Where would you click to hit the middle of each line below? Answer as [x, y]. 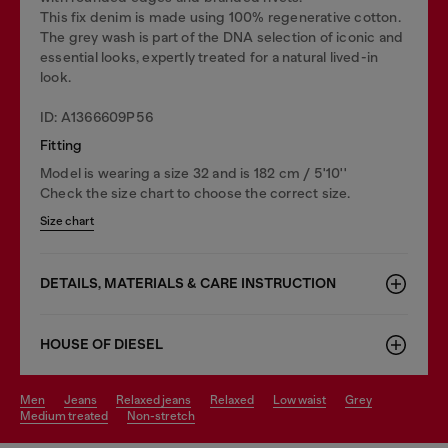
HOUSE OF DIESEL [101, 344]
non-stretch [165, 416]
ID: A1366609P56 [96, 117]
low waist [303, 400]
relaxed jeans [157, 400]
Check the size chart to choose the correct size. [195, 193]
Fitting [61, 145]
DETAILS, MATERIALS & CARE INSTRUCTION [188, 283]
